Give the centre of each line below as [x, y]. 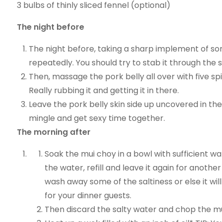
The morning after [54, 132]
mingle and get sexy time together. [97, 118]
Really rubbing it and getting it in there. [104, 90]
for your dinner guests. [88, 195]
